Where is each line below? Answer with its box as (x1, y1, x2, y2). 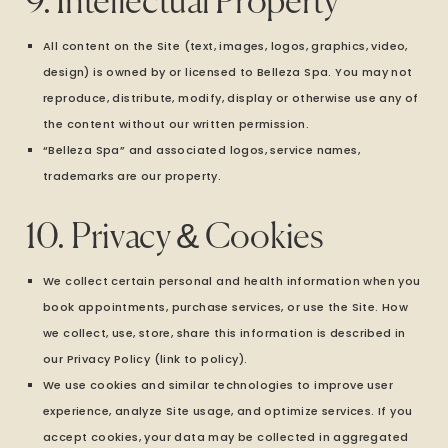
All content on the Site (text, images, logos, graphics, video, (43, 38, 408, 54)
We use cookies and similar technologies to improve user (43, 377, 393, 393)
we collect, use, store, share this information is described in (43, 325, 406, 341)
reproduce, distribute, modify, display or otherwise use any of (43, 90, 419, 106)
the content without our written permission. (43, 116, 310, 132)
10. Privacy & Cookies (25, 221, 324, 256)
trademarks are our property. (43, 168, 222, 184)
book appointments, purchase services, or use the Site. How (43, 299, 409, 315)
